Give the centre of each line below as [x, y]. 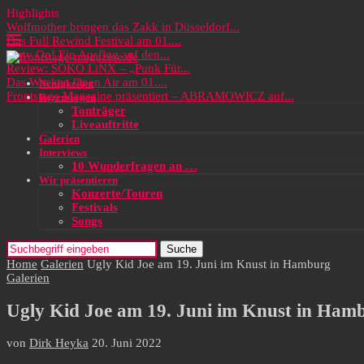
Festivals [95, 207]
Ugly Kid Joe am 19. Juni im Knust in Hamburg [209, 264]
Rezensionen [67, 97]
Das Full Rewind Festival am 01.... [94, 41]
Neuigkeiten [66, 83]
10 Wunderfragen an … [134, 166]
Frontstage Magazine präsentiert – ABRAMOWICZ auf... [150, 96]
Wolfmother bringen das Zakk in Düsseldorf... [123, 27]
